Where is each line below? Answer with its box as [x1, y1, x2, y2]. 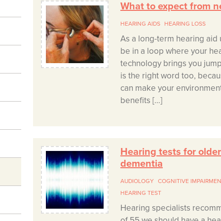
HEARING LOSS [164, 20, 206, 28]
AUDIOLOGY [120, 178, 154, 185]
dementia [120, 158, 163, 170]
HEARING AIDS [120, 20, 160, 28]
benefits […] [120, 95, 162, 106]
